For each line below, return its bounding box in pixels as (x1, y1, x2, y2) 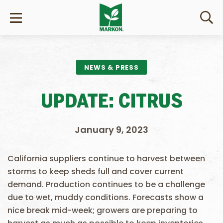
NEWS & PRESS (84, 63, 139, 72)
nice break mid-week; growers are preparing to (7, 205, 198, 216)
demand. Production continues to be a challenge (7, 179, 205, 190)
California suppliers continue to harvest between (7, 153, 205, 164)
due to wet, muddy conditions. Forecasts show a (7, 192, 204, 203)
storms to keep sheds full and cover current (7, 166, 184, 177)
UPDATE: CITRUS (40, 93, 183, 111)
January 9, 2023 (75, 123, 148, 136)
